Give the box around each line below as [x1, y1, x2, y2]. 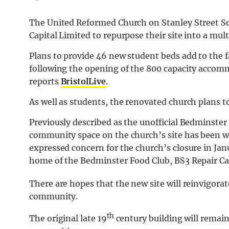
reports [29, 76, 61, 87]
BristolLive [60, 76, 106, 87]
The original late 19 [29, 213, 107, 224]
